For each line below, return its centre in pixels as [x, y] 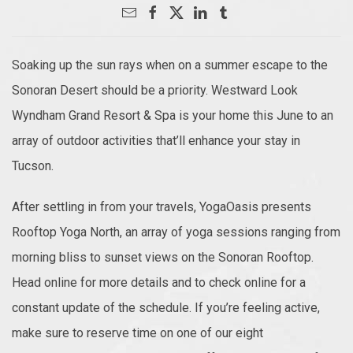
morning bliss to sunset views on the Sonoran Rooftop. [163, 257]
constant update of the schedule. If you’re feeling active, [166, 307]
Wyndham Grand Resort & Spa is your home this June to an [173, 115]
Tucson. [33, 165]
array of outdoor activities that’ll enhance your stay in [156, 140]
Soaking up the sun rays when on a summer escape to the [170, 65]
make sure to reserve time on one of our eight [137, 333]
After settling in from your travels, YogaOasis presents [162, 206]
